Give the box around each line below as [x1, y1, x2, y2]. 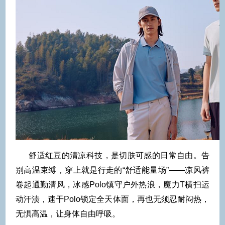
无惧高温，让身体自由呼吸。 [16, 209, 120, 218]
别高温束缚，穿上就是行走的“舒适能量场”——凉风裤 [16, 165, 209, 174]
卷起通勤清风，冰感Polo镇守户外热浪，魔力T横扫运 [16, 180, 209, 189]
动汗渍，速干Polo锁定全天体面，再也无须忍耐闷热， [16, 194, 209, 203]
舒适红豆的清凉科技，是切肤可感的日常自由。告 [29, 151, 210, 160]
